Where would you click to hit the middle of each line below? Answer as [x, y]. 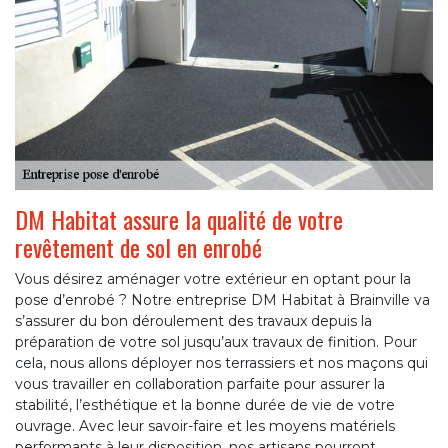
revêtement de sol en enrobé [138, 247]
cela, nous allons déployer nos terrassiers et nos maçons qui [221, 363]
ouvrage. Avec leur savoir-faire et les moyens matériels [205, 426]
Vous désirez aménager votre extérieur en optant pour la [213, 279]
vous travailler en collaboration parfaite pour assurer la [200, 384]
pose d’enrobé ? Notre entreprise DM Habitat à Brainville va [222, 300]
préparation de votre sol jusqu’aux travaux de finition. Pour [216, 342]
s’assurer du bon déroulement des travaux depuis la [193, 321]
